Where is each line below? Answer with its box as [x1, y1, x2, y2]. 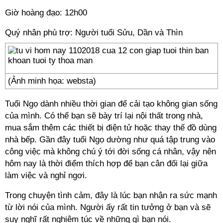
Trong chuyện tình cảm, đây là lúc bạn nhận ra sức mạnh [5, 191, 217, 200]
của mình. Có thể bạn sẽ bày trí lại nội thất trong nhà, [5, 111, 203, 120]
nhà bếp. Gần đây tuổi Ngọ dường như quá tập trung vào [5, 135, 215, 144]
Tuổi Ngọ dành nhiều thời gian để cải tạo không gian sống [5, 99, 218, 109]
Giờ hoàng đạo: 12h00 [5, 8, 87, 17]
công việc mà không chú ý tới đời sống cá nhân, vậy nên [5, 147, 216, 156]
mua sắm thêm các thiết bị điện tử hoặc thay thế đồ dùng [5, 123, 217, 132]
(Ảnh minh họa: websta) [8, 76, 96, 86]
